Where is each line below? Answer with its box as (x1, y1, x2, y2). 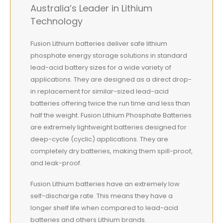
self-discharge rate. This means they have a (30, 191, 173, 201)
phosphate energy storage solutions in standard (30, 50, 187, 60)
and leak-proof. (30, 158, 82, 168)
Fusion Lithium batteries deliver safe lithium (30, 38, 167, 48)
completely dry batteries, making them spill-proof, (30, 146, 193, 156)
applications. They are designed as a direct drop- (30, 74, 192, 84)
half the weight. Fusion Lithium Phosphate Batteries (30, 110, 192, 120)
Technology (30, 15, 83, 28)
